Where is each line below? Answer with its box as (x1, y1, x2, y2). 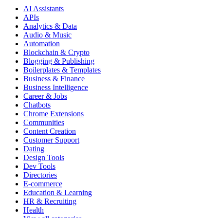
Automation (23, 39, 60, 48)
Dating (23, 144, 44, 153)
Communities (23, 118, 64, 127)
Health (23, 205, 44, 214)
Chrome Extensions (23, 109, 84, 118)
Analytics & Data (23, 21, 77, 30)
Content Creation (23, 127, 76, 135)
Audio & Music (23, 30, 72, 39)
